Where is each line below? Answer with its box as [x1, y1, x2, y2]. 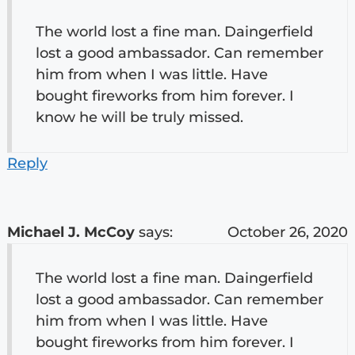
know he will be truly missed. [35, 108, 243, 126]
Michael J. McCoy [6, 223, 135, 241]
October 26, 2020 [227, 223, 349, 241]
